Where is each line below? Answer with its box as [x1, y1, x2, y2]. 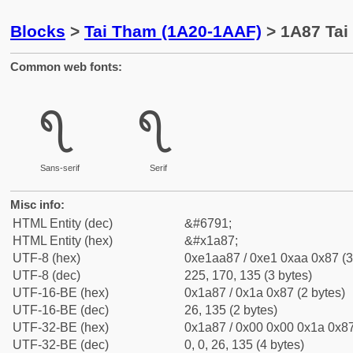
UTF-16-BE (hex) [13, 286, 109, 299]
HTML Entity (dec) [13, 217, 113, 230]
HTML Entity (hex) [13, 234, 113, 247]
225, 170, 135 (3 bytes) [184, 269, 312, 282]
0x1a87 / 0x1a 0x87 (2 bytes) [184, 286, 345, 299]
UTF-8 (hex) [13, 251, 80, 265]
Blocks [10, 22, 65, 40]
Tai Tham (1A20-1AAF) [84, 22, 262, 40]
